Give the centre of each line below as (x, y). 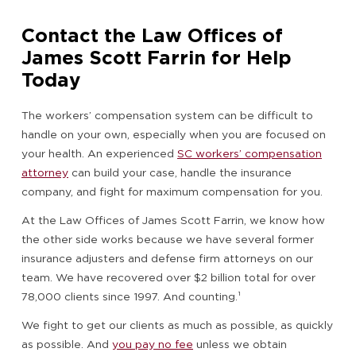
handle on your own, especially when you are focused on (174, 134)
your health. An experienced (99, 153)
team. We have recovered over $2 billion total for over (168, 277)
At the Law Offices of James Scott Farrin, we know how (173, 220)
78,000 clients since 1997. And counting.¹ (131, 296)
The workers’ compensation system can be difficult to (167, 115)
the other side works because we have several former (168, 239)
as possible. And (67, 344)
